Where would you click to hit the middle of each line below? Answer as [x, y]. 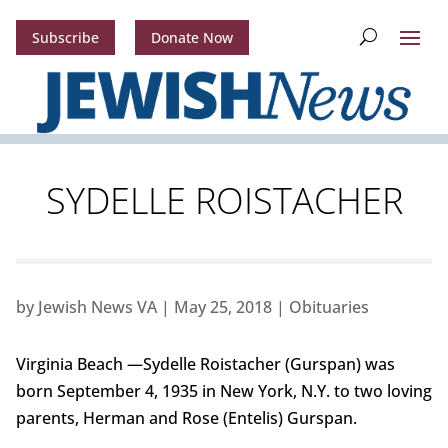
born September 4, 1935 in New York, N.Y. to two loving [223, 391]
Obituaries [328, 307]
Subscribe [65, 38]
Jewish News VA [97, 307]
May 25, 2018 [222, 307]
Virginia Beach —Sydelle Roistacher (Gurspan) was [205, 364]
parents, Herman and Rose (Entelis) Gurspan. [186, 418]
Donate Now [191, 38]
